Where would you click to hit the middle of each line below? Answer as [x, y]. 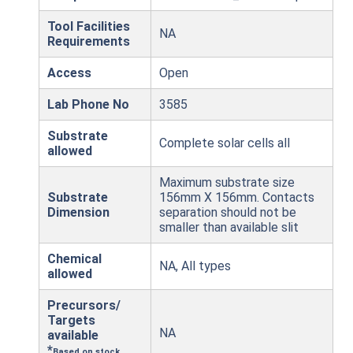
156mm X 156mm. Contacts [237, 198]
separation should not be [228, 213]
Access [69, 73]
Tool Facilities [89, 27]
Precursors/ [84, 306]
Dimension [78, 213]
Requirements [89, 42]
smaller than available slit [229, 228]
